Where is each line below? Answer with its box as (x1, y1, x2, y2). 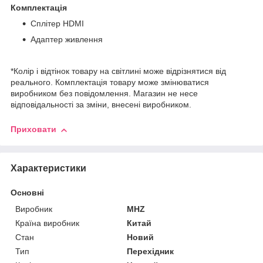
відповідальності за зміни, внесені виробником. (11, 100, 191, 110)
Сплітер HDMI (31, 19, 84, 29)
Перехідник (127, 246, 174, 256)
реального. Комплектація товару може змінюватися (11, 77, 209, 87)
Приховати (11, 124, 56, 134)
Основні (11, 187, 44, 197)
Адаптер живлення (31, 35, 103, 45)
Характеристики (11, 163, 86, 173)
